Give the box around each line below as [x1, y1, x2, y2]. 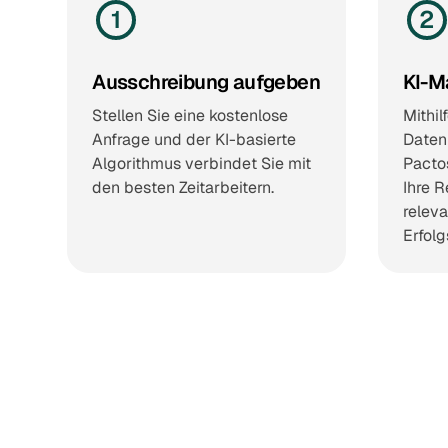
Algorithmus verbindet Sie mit [92, 152, 312, 174]
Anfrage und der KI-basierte [92, 128, 297, 150]
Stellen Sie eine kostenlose [92, 104, 289, 126]
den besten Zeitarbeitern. [92, 176, 275, 198]
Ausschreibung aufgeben [92, 68, 320, 95]
